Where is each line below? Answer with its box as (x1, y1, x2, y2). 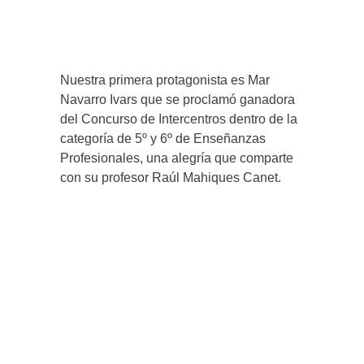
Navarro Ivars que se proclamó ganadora (60, 92, 295, 106)
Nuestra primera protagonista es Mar (60, 72, 270, 87)
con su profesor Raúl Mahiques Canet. (60, 170, 281, 184)
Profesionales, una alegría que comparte (60, 150, 293, 165)
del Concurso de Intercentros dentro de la (60, 111, 297, 126)
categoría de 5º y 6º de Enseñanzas (60, 131, 266, 145)
